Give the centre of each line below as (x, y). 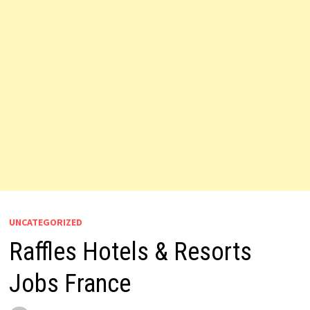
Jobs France (70, 284)
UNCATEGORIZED (45, 222)
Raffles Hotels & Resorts (130, 252)
